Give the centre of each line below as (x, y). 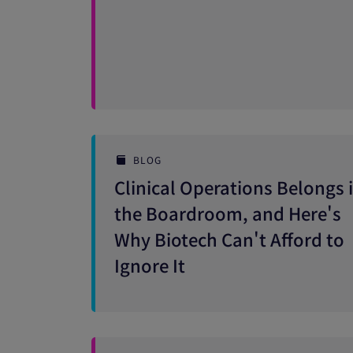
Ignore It (150, 265)
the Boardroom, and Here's (228, 213)
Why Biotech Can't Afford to (229, 239)
